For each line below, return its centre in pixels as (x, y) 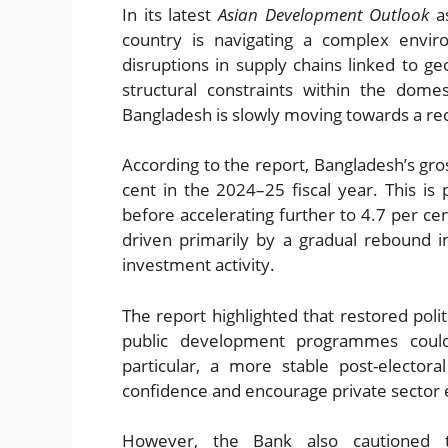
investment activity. (198, 265)
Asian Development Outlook (324, 14)
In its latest (170, 14)
